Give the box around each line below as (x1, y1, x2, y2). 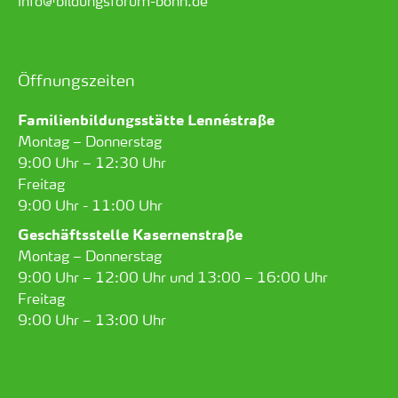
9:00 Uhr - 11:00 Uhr (18, 195, 163, 214)
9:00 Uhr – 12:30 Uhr (18, 152, 166, 171)
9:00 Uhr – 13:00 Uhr (18, 309, 170, 329)
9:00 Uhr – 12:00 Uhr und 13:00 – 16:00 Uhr (18, 267, 328, 286)
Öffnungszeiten (18, 68, 135, 91)
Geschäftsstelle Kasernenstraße (18, 224, 243, 243)
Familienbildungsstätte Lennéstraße (18, 109, 275, 129)
